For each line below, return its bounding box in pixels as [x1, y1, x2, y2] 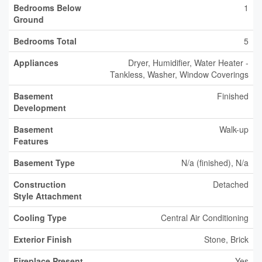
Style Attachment [13, 190, 82, 202]
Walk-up [219, 123, 249, 135]
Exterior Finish [13, 233, 72, 245]
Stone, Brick [204, 233, 249, 245]
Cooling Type [13, 212, 67, 223]
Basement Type [13, 157, 75, 168]
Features [13, 135, 49, 147]
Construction [13, 178, 66, 190]
